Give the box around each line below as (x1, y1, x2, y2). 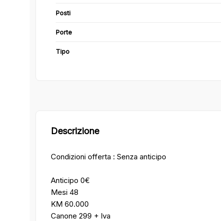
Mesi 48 (51, 187, 78, 197)
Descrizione (51, 125, 99, 136)
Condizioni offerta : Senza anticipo (51, 151, 166, 161)
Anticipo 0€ (51, 175, 90, 185)
